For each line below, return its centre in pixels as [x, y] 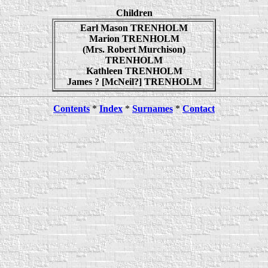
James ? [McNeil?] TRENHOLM [134, 82]
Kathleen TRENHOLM [134, 71]
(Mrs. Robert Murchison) [134, 50]
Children [134, 13]
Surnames [153, 109]
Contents [71, 109]
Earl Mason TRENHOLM [134, 28]
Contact [199, 109]
